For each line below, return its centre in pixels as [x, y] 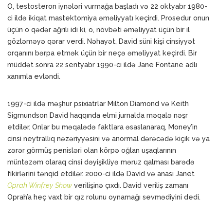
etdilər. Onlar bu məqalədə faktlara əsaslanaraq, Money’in [102, 127]
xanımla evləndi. [35, 76]
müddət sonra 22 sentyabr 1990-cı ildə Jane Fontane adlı [102, 64]
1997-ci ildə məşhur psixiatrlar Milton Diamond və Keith [98, 103]
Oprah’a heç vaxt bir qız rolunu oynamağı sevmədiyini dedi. [104, 197]
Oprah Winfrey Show [40, 185]
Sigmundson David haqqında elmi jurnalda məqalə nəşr [98, 115]
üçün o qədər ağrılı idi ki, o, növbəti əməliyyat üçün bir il [99, 29]
